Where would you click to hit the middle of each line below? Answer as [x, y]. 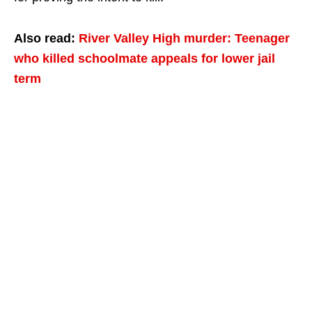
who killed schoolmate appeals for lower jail [145, 58]
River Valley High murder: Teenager [184, 38]
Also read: [46, 38]
